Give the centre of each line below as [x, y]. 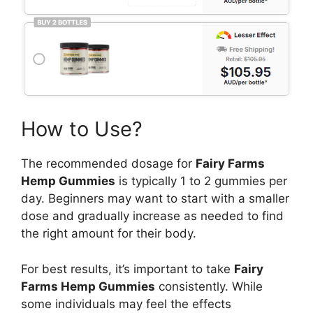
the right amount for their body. [109, 234]
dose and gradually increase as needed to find [152, 216]
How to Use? [82, 129]
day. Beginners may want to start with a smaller [155, 199]
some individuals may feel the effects [126, 304]
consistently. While [209, 286]
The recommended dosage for [108, 164]
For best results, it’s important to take [128, 269]
